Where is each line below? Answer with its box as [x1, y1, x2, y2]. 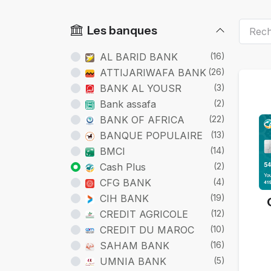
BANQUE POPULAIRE [100, 129, 203, 142]
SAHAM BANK [100, 239, 169, 252]
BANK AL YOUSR [100, 82, 181, 94]
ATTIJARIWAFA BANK [100, 66, 206, 79]
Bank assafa [100, 97, 156, 110]
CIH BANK [100, 192, 149, 204]
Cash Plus [100, 160, 146, 173]
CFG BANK [100, 176, 151, 189]
